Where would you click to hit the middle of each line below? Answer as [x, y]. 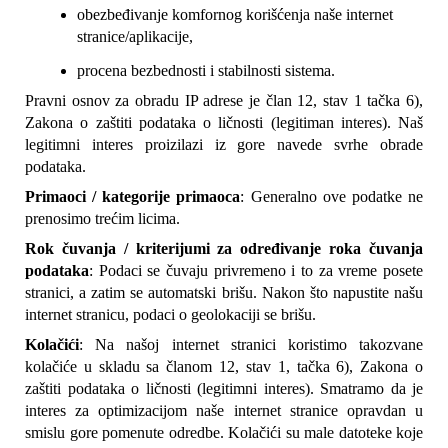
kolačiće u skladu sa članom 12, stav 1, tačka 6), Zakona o [224, 366]
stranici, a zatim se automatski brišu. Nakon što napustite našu [224, 292]
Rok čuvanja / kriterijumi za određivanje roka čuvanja [224, 248]
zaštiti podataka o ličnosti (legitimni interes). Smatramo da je [224, 388]
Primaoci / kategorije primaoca [133, 196]
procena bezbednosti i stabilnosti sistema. [206, 70]
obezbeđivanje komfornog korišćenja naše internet [235, 14]
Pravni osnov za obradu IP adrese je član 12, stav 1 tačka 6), [224, 100]
